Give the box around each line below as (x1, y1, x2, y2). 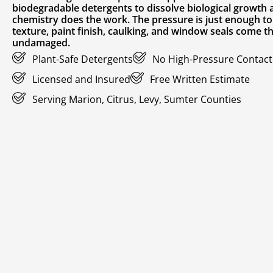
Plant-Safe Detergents (32, 52, 133, 66)
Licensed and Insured (32, 72, 130, 86)
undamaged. (12, 36, 70, 50)
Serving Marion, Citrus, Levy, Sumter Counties (32, 92, 241, 106)
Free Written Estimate (150, 72, 250, 86)
